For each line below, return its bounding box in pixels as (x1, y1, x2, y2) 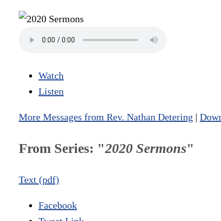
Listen (38, 86, 64, 97)
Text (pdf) (19, 174, 59, 185)
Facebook (38, 200, 77, 211)
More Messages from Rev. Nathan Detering (19, 111, 193, 123)
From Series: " (19, 141, 105, 156)
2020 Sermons (105, 141, 186, 156)
